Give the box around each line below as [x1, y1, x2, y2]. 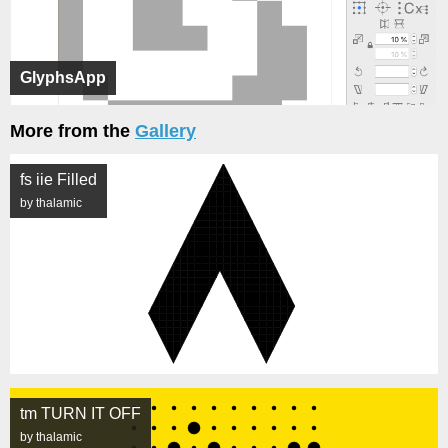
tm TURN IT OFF [20, 405, 141, 423]
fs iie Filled [20, 171, 97, 189]
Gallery [135, 121, 196, 142]
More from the [10, 121, 135, 142]
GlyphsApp [20, 69, 106, 87]
